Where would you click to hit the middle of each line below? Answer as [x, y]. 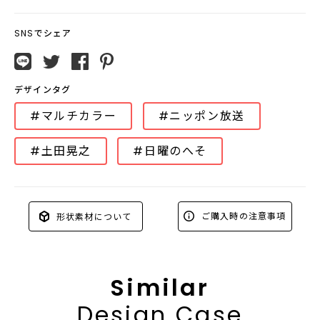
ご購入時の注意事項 [242, 215]
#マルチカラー [74, 116]
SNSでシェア [43, 33]
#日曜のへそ [170, 151]
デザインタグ [43, 90]
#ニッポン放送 [201, 116]
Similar [160, 287]
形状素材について [92, 216]
